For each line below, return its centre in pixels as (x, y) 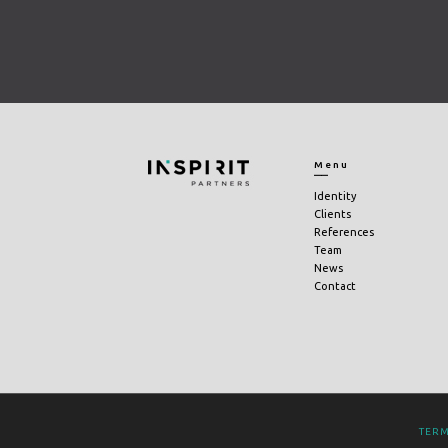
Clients (333, 214)
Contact (335, 286)
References (344, 232)
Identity (335, 196)
